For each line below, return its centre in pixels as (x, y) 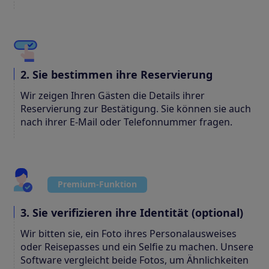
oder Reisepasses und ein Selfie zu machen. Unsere (137, 246)
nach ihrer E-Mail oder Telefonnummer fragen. (126, 122)
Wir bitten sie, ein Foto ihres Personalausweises (128, 233)
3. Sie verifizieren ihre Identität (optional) (132, 212)
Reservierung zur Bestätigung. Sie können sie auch (136, 108)
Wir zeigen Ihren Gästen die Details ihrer (113, 95)
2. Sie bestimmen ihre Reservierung (116, 74)
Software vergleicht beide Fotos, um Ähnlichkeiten (134, 260)
